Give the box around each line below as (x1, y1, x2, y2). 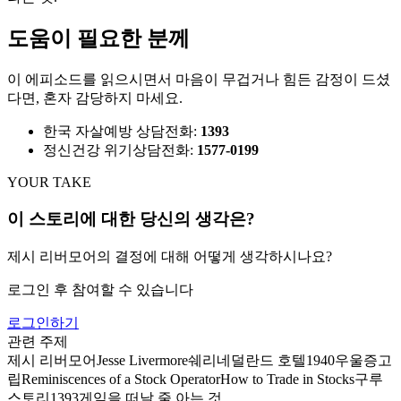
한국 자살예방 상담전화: (43, 124, 200, 140)
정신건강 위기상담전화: (43, 142, 197, 158)
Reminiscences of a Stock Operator (21, 371, 220, 387)
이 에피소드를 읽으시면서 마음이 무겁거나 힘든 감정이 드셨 (7, 72, 390, 88)
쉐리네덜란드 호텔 (188, 352, 306, 368)
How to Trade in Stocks (220, 371, 354, 387)
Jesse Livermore (97, 352, 188, 368)
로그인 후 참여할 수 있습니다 (7, 281, 193, 297)
